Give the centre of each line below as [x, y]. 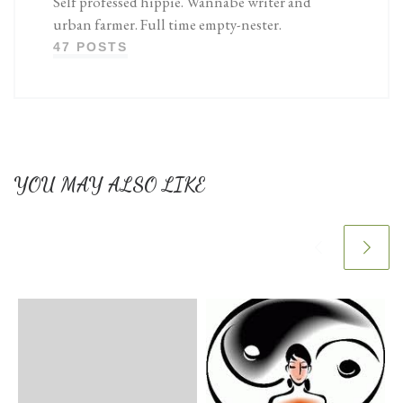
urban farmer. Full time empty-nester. [168, 25]
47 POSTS [91, 47]
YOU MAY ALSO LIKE [109, 184]
